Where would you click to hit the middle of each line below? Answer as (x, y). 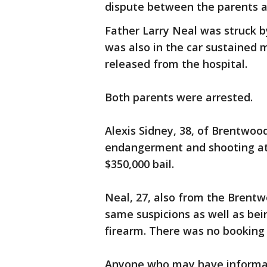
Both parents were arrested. (180, 97)
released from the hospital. (184, 64)
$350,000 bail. (144, 164)
